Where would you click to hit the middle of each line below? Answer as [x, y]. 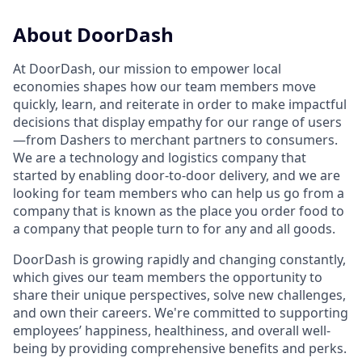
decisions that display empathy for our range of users [177, 122]
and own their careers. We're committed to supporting [181, 312]
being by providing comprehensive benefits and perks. [180, 348]
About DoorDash [93, 34]
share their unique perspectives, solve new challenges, [179, 295]
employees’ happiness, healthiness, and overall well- [172, 330]
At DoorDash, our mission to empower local [147, 68]
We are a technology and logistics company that [160, 157]
